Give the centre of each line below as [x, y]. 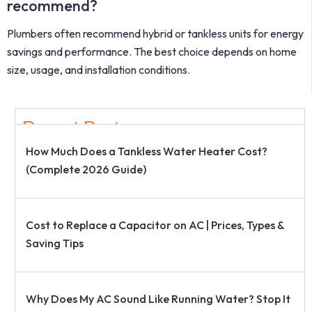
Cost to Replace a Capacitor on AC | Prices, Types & [155, 225]
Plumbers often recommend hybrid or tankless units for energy [155, 33]
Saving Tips [55, 243]
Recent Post [71, 127]
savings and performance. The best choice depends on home [152, 52]
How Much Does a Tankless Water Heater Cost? [147, 151]
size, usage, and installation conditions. [99, 70]
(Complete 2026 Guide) [86, 169]
